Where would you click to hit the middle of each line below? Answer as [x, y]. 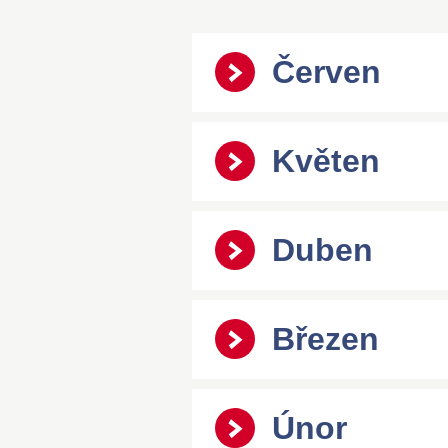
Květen [326, 160]
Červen [326, 71]
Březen [325, 338]
